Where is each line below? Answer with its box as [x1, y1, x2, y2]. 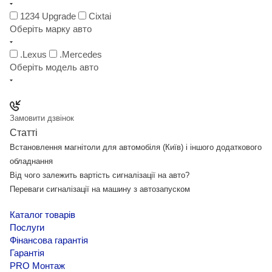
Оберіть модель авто [10, 62, 98, 73]
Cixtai [89, 11, 111, 22]
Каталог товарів [10, 209, 75, 220]
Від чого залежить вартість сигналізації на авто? [10, 171, 189, 180]
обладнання [10, 157, 53, 166]
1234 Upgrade [20, 11, 76, 22]
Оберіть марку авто [10, 24, 92, 35]
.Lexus [20, 49, 47, 60]
